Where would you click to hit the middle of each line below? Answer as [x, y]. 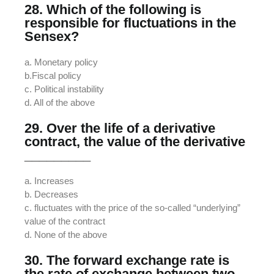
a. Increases [49, 180]
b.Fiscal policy [53, 75]
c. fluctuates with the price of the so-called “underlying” [132, 207]
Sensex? [52, 36]
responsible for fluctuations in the [130, 23]
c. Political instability [64, 89]
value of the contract [65, 221]
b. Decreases [51, 194]
